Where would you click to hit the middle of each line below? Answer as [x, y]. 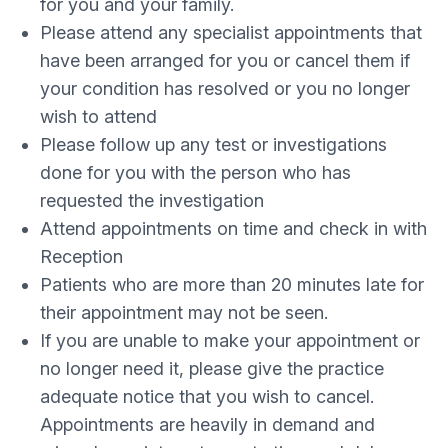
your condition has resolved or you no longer [225, 88]
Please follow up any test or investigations [213, 144]
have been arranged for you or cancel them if [225, 60]
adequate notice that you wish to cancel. [207, 396]
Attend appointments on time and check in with [233, 228]
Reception [81, 256]
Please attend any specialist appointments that [231, 32]
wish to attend [98, 116]
